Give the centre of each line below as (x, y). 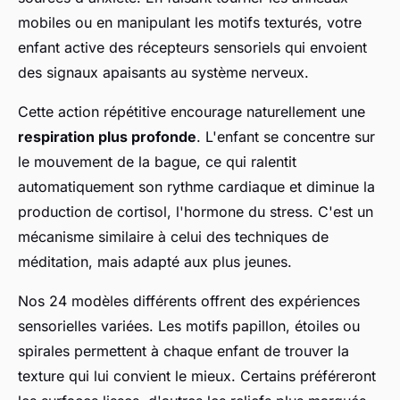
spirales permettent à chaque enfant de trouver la (183, 351)
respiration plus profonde (107, 137)
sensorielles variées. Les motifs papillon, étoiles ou (189, 326)
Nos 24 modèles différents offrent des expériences (189, 301)
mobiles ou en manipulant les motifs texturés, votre (190, 23)
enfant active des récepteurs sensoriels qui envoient (192, 48)
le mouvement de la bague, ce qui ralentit (157, 162)
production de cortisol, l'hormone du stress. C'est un (196, 212)
